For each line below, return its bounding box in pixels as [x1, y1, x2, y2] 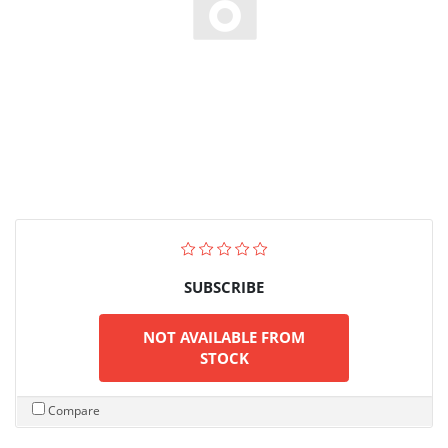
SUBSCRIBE [184, 276, 264, 297]
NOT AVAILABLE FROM [143, 326, 305, 347]
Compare [48, 401, 100, 419]
